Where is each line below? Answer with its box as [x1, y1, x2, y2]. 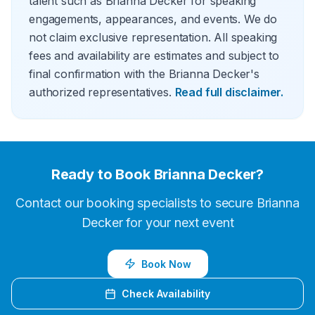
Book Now [141, 257, 191, 270]
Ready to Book [51, 166, 154, 183]
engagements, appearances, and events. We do [29, 12, 278, 26]
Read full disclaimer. [174, 85, 284, 99]
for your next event [122, 215, 234, 230]
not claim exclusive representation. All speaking [29, 30, 278, 44]
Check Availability [122, 288, 210, 300]
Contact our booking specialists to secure [15, 195, 257, 210]
